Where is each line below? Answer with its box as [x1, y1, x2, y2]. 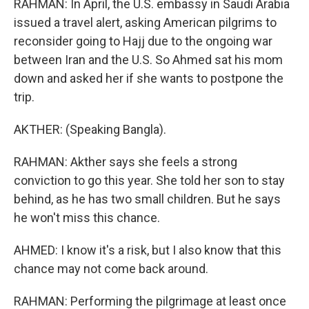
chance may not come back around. [14, 261, 208, 276]
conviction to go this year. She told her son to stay [14, 173, 285, 188]
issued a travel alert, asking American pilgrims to [14, 15, 277, 30]
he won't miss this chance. [14, 210, 160, 225]
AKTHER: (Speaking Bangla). [14, 122, 166, 137]
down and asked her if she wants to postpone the [14, 71, 283, 86]
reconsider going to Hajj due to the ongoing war [14, 34, 272, 48]
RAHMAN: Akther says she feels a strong [14, 154, 237, 169]
